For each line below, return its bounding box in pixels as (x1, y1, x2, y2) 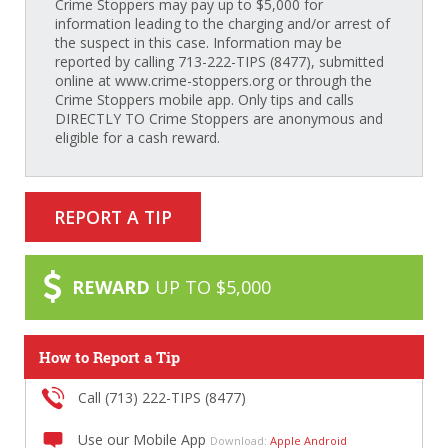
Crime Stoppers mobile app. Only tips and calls (54, 90, 354, 110)
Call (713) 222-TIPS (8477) (78, 388, 246, 408)
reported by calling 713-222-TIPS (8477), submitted (54, 52, 384, 72)
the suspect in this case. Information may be (54, 33, 342, 53)
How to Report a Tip (39, 347, 180, 368)
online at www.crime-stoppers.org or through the (54, 71, 372, 91)
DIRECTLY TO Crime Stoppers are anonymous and (54, 109, 383, 129)
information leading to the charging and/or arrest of (54, 14, 390, 34)
